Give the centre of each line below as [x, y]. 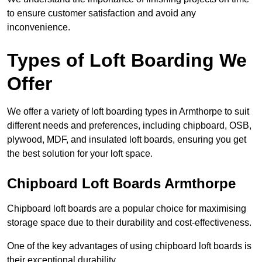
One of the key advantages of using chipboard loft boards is [129, 246]
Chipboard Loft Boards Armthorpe [121, 184]
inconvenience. [39, 27]
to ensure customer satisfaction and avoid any [101, 13]
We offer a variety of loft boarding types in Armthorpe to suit [128, 112]
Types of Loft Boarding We [127, 61]
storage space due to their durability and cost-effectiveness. [129, 223]
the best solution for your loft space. [80, 154]
